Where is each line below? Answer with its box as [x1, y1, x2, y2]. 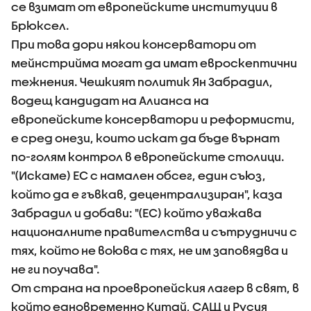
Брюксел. [11, 18, 69, 32]
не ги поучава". [11, 262, 100, 276]
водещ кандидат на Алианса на [11, 93, 209, 107]
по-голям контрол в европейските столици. [11, 149, 285, 163]
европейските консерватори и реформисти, [11, 112, 295, 126]
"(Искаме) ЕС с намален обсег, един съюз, [11, 168, 266, 182]
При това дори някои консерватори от [11, 37, 256, 51]
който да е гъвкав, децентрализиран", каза [11, 187, 283, 201]
